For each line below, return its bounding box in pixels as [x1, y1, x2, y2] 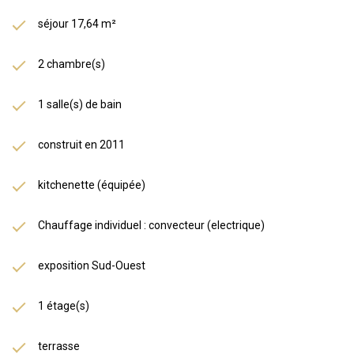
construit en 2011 [38, 137, 125, 151]
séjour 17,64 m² [38, 17, 116, 30]
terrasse [38, 339, 80, 352]
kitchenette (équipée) [38, 178, 145, 191]
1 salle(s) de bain [38, 97, 122, 111]
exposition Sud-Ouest [38, 258, 145, 272]
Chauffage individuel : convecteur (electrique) [38, 218, 265, 232]
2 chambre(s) [38, 57, 105, 70]
